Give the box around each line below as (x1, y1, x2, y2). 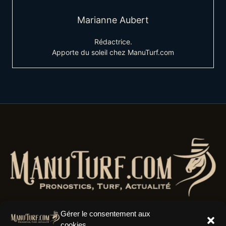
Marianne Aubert (77, 15, 149, 26)
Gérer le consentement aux (61, 209, 150, 218)
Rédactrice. (94, 37, 132, 46)
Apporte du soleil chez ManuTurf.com (52, 48, 174, 57)
